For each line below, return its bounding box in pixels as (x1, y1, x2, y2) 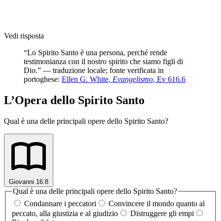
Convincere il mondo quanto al (109, 199, 205, 208)
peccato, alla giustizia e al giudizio (12, 209, 118, 218)
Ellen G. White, (62, 74, 112, 83)
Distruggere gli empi (130, 209, 194, 218)
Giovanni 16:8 (9, 178, 48, 185)
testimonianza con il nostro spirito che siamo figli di (24, 57, 183, 66)
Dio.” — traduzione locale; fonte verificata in (24, 66, 164, 74)
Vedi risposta (4, 31, 44, 40)
